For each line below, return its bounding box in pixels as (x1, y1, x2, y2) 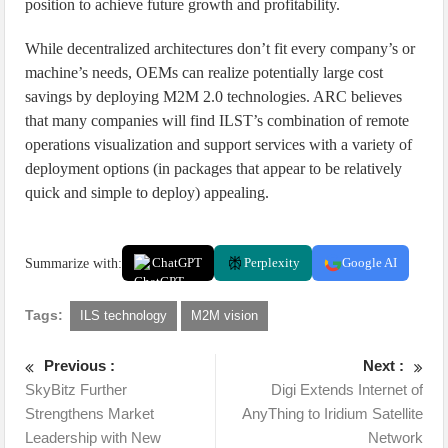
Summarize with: (25, 255, 123, 271)
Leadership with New (25, 429, 162, 446)
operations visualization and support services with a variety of (25, 136, 413, 153)
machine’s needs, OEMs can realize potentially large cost (25, 64, 384, 81)
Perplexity (244, 255, 301, 270)
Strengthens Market (25, 405, 155, 422)
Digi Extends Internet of (270, 381, 423, 398)
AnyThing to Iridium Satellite (241, 405, 423, 422)
